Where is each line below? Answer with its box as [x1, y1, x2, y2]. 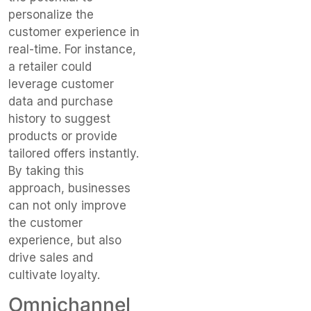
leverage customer [8, 77, 114, 92]
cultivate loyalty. [8, 268, 100, 283]
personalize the [8, 8, 94, 22]
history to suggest [8, 112, 110, 126]
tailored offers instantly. [8, 146, 139, 161]
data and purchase [8, 94, 113, 109]
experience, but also [8, 233, 121, 248]
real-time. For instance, [8, 42, 136, 57]
